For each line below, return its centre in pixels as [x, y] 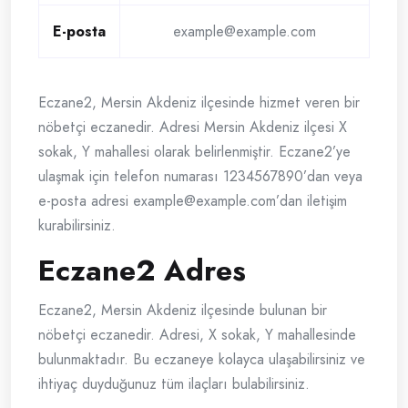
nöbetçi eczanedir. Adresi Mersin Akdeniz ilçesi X [193, 127]
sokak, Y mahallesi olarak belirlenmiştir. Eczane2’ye [194, 152]
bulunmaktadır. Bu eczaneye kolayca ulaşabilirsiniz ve [202, 360]
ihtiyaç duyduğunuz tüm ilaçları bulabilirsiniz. [174, 384]
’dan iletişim [311, 201]
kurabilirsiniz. [77, 226]
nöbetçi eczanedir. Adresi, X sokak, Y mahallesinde [197, 335]
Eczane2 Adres [142, 271]
